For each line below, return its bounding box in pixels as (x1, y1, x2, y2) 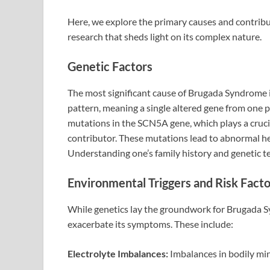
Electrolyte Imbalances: (67, 247, 168, 259)
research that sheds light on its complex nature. (67, 30, 262, 42)
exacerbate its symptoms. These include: (67, 218, 233, 230)
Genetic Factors (67, 58, 152, 74)
